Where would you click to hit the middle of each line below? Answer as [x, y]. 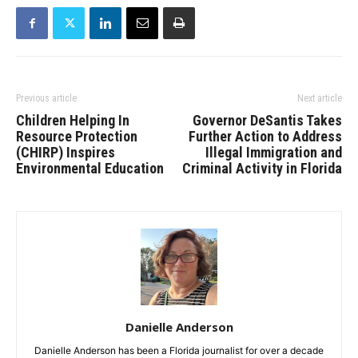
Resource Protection [77, 137]
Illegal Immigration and [274, 153]
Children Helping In [73, 121]
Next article [320, 99]
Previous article [46, 99]
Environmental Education [90, 169]
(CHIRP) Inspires [66, 153]
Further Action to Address [265, 137]
